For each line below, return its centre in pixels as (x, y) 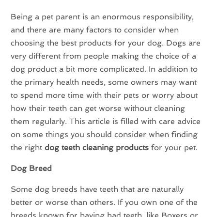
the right (28, 148)
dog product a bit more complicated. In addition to (104, 69)
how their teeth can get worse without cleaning (98, 108)
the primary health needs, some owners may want (104, 82)
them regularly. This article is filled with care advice (106, 122)
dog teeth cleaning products (97, 148)
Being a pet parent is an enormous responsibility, (102, 17)
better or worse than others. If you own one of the (104, 202)
